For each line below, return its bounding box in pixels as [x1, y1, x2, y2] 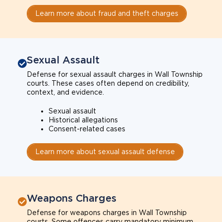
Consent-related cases [49, 124, 125, 133]
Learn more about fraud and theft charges [35, 9, 178, 17]
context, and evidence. [27, 88, 104, 96]
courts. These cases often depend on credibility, [27, 79, 189, 87]
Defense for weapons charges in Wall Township [27, 208, 187, 217]
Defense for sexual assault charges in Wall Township [27, 70, 203, 78]
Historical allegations [49, 115, 118, 124]
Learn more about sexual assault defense [35, 147, 175, 156]
